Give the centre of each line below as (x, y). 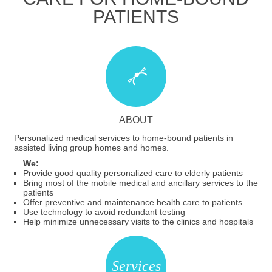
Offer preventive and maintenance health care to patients (132, 202)
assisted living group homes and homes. (91, 148)
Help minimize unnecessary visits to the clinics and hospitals (138, 222)
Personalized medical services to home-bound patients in (123, 138)
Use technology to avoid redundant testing (104, 212)
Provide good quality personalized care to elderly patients (133, 173)
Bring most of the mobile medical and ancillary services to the (140, 183)
